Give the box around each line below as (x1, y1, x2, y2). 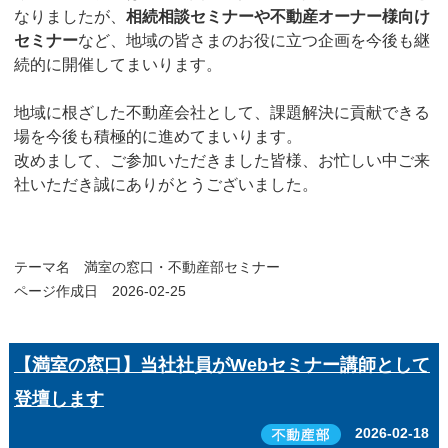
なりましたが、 (13, 8, 126, 26)
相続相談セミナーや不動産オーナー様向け (125, 8, 430, 26)
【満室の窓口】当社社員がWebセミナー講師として (13, 355, 430, 376)
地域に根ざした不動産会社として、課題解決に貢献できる (13, 104, 430, 122)
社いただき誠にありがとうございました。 (13, 176, 318, 194)
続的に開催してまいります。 (13, 56, 222, 74)
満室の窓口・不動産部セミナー (83, 259, 280, 276)
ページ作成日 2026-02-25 (13, 283, 186, 300)
